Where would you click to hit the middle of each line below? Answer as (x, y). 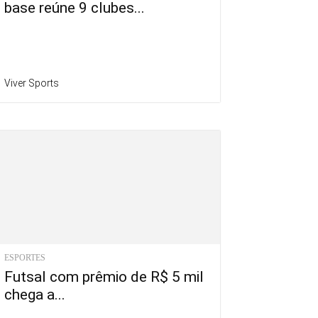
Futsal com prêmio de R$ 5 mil (104, 277)
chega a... (35, 295)
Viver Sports (32, 83)
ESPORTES (25, 258)
